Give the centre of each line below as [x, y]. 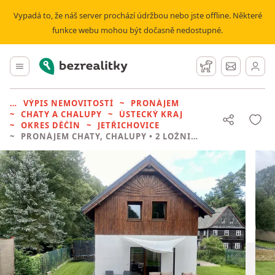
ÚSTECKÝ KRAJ [151, 114]
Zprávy [247, 64]
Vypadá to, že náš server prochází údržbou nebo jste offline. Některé [137, 15]
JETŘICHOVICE [129, 125]
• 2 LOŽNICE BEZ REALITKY [169, 136]
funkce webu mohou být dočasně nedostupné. [137, 30]
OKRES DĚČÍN [51, 125]
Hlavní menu [49, 64]
